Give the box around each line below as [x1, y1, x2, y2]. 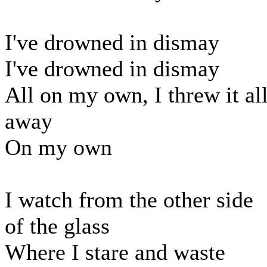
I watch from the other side [5, 187, 253, 213]
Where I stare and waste [5, 240, 225, 265]
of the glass [5, 213, 110, 239]
